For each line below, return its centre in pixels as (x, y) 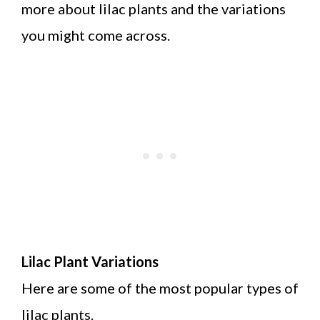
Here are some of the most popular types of (160, 287)
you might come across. (97, 35)
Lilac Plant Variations (90, 261)
